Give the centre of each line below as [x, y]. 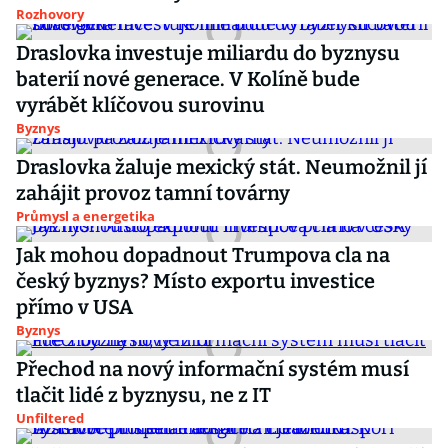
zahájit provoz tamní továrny [153, 193]
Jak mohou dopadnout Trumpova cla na [203, 255]
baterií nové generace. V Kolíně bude [188, 79]
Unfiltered [50, 418]
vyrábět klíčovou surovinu [140, 105]
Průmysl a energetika [85, 216]
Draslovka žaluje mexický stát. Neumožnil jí [221, 167]
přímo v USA [74, 307]
